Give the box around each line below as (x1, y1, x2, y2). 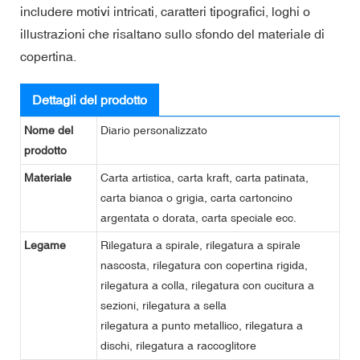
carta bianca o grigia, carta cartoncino (100, 190, 292, 204)
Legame (24, 238, 66, 252)
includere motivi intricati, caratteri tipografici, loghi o (20, 3, 310, 18)
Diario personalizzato (100, 123, 207, 137)
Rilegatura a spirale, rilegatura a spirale (100, 238, 301, 252)
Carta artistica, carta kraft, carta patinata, (100, 170, 309, 184)
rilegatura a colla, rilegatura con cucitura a (100, 278, 314, 292)
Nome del (24, 123, 73, 137)
